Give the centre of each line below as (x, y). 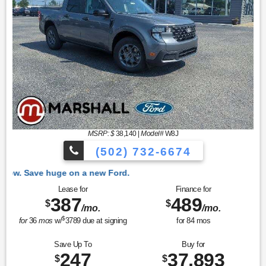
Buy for (193, 244)
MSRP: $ (101, 134)
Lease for (73, 189)
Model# (152, 134)
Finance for (193, 189)
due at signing (104, 221)
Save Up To (73, 244)
